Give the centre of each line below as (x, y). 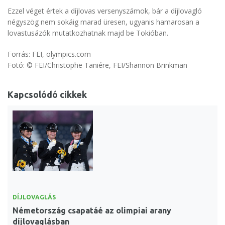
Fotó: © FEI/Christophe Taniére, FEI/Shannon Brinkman (97, 65)
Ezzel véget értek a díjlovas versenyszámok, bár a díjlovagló (105, 11)
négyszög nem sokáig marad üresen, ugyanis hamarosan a (103, 22)
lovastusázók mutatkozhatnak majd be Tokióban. (88, 33)
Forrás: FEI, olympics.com (49, 54)
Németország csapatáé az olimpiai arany (92, 211)
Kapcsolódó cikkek (47, 95)
